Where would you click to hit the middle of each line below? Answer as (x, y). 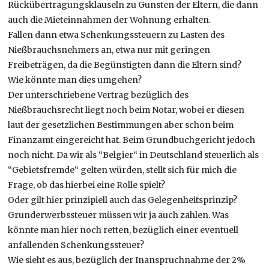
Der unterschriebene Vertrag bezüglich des (98, 95)
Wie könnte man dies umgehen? (75, 80)
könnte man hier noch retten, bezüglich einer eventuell (123, 230)
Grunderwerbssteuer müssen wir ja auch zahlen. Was (119, 215)
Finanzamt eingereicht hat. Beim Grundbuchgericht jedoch (132, 140)
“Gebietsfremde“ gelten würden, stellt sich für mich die (122, 170)
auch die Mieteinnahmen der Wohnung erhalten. (110, 20)
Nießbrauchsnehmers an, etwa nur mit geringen (109, 50)
